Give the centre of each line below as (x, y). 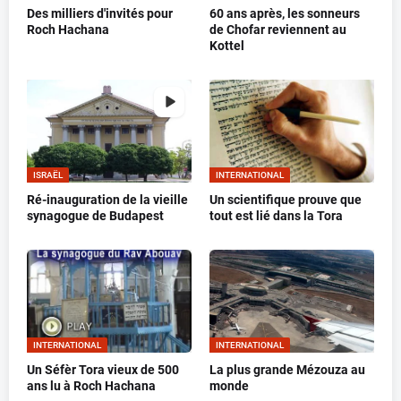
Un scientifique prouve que (286, 199)
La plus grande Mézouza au (287, 369)
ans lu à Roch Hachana (91, 385)
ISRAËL (48, 175)
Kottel (227, 45)
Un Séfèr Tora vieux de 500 (103, 369)
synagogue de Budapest (95, 215)
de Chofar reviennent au (278, 29)
